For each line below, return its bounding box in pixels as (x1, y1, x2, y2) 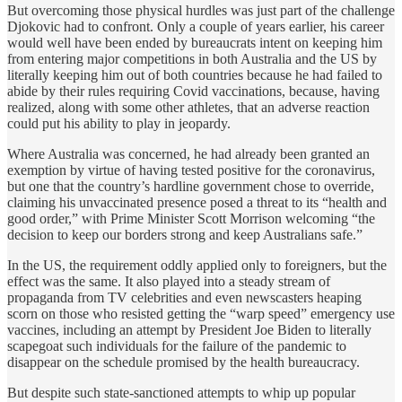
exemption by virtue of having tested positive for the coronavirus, (7, 162, 375, 178)
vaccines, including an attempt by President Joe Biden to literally (7, 321, 371, 337)
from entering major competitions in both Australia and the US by (7, 50, 377, 66)
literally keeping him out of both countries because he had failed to (7, 66, 382, 83)
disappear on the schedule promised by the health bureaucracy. (7, 354, 360, 370)
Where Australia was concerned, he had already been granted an (7, 145, 370, 162)
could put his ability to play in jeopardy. (7, 115, 231, 131)
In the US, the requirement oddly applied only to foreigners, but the (7, 257, 387, 273)
